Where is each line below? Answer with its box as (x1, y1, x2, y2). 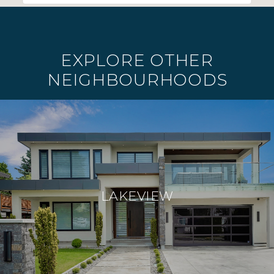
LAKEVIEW (100, 188, 174, 204)
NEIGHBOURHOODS (46, 70, 228, 91)
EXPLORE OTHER (61, 50, 213, 71)
